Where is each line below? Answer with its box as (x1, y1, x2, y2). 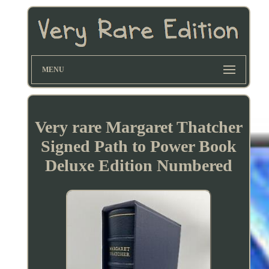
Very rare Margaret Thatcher (34, 117, 243, 136)
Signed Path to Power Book (40, 136, 237, 156)
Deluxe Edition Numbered (44, 156, 232, 175)
